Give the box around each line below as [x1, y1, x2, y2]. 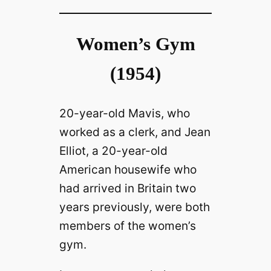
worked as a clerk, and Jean [59, 125, 211, 140]
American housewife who [59, 162, 197, 177]
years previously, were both [59, 200, 210, 215]
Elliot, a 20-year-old [59, 143, 168, 158]
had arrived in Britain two [59, 181, 196, 196]
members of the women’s [59, 218, 196, 233]
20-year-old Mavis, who [59, 106, 190, 121]
